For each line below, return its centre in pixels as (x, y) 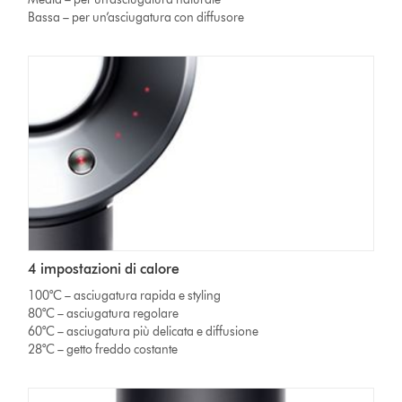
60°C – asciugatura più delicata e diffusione (144, 331)
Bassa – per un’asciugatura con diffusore (136, 18)
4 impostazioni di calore (104, 268)
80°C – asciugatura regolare (104, 313)
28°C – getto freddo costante (103, 349)
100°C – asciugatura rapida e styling (125, 295)
